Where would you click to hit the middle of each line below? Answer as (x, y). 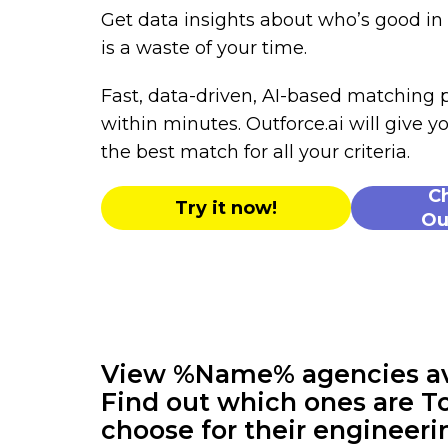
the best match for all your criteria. (255, 152)
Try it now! (225, 208)
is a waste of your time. (203, 48)
